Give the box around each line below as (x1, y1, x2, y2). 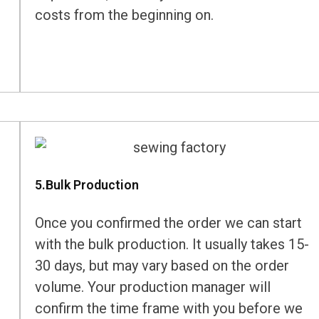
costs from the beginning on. (35, 6, 214, 24)
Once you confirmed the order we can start (35, 214, 303, 232)
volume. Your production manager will (35, 278, 271, 296)
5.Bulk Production (35, 177, 140, 193)
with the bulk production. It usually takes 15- (35, 236, 310, 253)
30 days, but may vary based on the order (35, 257, 290, 275)
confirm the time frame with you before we (35, 300, 303, 318)
